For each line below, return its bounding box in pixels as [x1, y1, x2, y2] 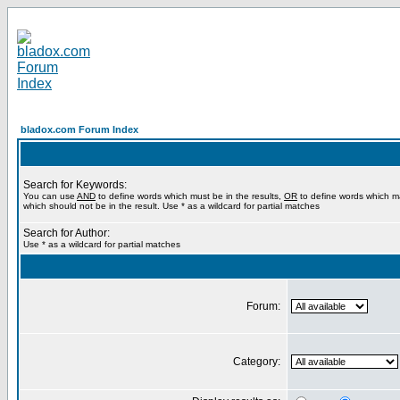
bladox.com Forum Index [21, 124, 138, 135]
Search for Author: [23, 227, 110, 239]
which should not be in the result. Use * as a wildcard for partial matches [23, 201, 320, 211]
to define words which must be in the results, [96, 191, 284, 201]
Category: [233, 355, 283, 368]
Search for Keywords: [23, 179, 127, 191]
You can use [23, 191, 77, 201]
